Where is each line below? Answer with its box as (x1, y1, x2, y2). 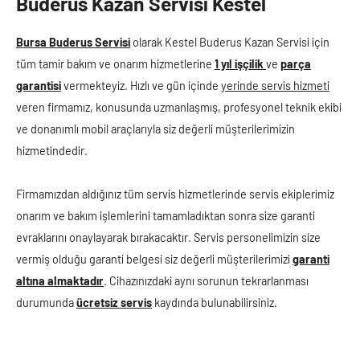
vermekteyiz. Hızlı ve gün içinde (61, 79, 221, 92)
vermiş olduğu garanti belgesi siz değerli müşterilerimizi (16, 252, 292, 266)
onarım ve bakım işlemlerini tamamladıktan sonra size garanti (16, 209, 315, 223)
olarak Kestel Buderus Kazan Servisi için (130, 35, 329, 49)
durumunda (16, 296, 76, 309)
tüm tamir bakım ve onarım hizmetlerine (16, 57, 215, 71)
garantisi (16, 79, 61, 92)
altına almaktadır (16, 274, 104, 288)
